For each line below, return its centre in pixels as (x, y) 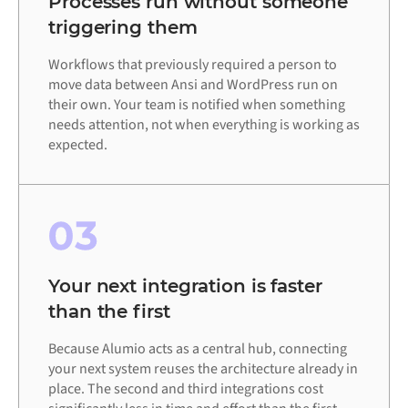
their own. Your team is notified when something (197, 105)
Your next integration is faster (185, 286)
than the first (109, 312)
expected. (78, 145)
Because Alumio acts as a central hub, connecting (198, 349)
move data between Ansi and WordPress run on (193, 85)
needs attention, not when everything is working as (204, 125)
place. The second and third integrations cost (186, 389)
